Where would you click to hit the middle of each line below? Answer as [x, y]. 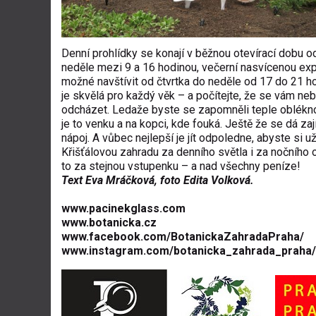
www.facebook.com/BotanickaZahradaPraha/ [183, 237]
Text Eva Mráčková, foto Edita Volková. [158, 180]
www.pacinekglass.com [123, 208]
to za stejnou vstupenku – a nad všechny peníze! [181, 166]
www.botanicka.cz [109, 223]
